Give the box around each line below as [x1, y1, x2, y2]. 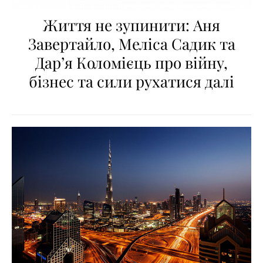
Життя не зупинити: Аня [43, 14, 220, 35]
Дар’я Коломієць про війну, [35, 52, 228, 73]
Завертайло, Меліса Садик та [28, 33, 235, 54]
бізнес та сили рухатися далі [29, 70, 234, 92]
